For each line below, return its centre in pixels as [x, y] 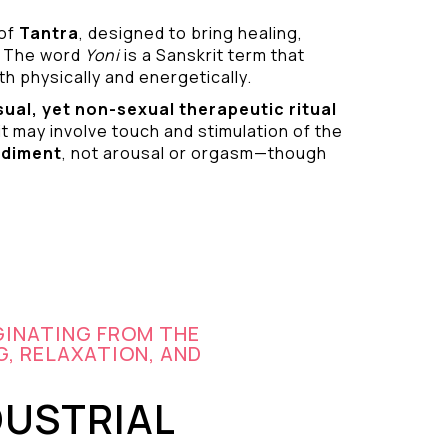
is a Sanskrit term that [212, 55]
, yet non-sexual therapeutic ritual [184, 109]
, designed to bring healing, [190, 33]
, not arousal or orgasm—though [194, 153]
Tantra [48, 33]
